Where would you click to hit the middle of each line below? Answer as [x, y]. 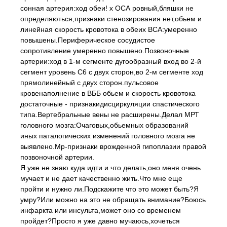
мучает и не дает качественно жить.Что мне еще [101, 178]
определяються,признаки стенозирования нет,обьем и [111, 19]
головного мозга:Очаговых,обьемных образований [104, 125]
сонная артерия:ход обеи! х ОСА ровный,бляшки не [107, 8]
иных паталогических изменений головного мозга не [108, 136]
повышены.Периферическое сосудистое [88, 40]
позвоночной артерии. [57, 157]
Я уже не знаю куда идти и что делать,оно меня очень [110, 168]
